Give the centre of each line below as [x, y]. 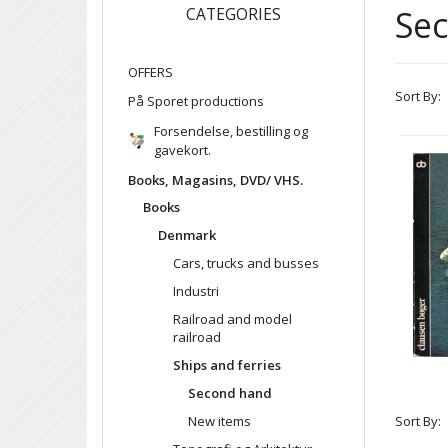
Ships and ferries [227, 365]
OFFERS [150, 71]
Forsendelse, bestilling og [231, 130]
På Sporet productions [196, 100]
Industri [196, 291]
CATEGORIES [233, 13]
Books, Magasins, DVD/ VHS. [215, 179]
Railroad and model [232, 319]
